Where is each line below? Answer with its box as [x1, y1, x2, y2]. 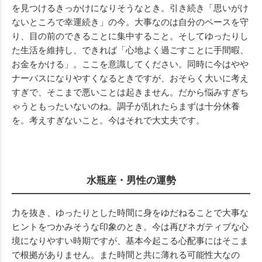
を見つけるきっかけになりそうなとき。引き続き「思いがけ [12, 3, 249, 13]
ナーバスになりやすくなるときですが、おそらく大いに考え [12, 73, 249, 83]
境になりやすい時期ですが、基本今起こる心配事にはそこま [12, 236, 249, 246]
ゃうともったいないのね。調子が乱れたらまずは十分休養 [12, 101, 240, 111]
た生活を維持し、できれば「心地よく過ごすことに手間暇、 [12, 45, 249, 55]
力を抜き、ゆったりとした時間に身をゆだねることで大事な [12, 208, 249, 218]
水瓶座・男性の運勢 [86, 175, 176, 186]
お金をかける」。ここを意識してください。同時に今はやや [12, 59, 249, 69]
